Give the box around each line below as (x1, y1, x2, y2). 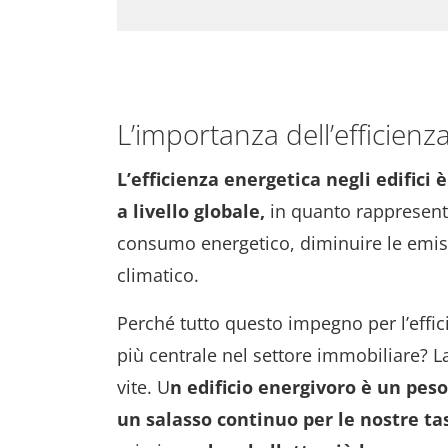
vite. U (117, 375, 170, 399)
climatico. (117, 263, 199, 287)
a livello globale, (117, 199, 265, 223)
